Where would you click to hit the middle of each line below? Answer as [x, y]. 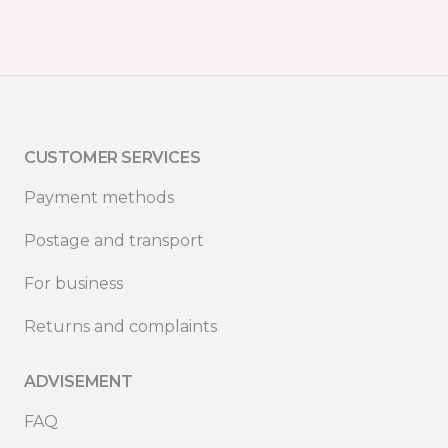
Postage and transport [114, 240]
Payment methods [99, 197]
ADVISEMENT [78, 381]
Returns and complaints [120, 326]
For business [73, 283]
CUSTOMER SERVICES [112, 157]
